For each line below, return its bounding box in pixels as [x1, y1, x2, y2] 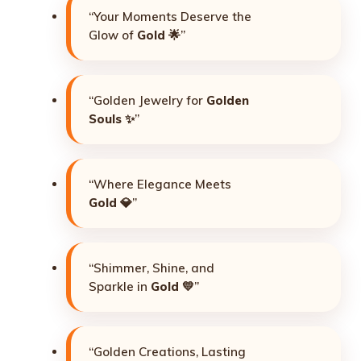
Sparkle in [89, 278, 151, 294]
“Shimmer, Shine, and [89, 259, 214, 276]
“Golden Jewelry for [89, 92, 206, 108]
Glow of [89, 27, 137, 43]
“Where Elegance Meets [89, 176, 231, 192]
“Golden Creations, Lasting [89, 343, 246, 359]
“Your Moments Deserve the [89, 8, 251, 24]
